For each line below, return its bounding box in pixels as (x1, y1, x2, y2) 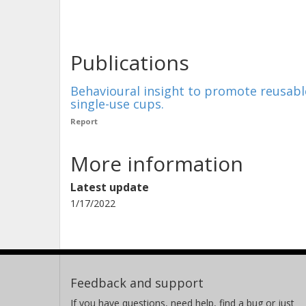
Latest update (70, 180, 149, 195)
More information (70, 150, 243, 178)
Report (70, 116, 98, 126)
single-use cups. (70, 96, 164, 112)
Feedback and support (70, 275, 204, 291)
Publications (70, 48, 189, 76)
